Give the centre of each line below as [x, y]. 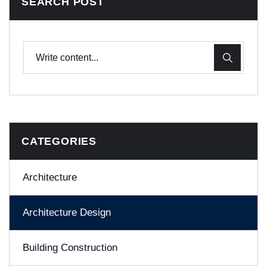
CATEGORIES [59, 141]
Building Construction [70, 248]
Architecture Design [67, 212]
